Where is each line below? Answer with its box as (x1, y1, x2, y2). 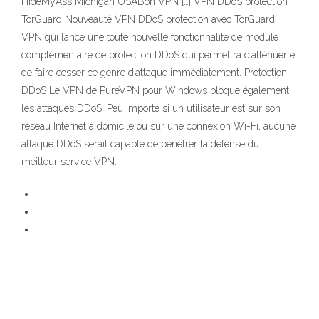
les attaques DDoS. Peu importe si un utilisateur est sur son (21, 103, 281, 115)
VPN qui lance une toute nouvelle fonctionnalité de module (21, 31, 278, 43)
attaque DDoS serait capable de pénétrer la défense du (21, 138, 259, 150)
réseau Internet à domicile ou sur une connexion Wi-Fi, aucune (21, 120, 296, 132)
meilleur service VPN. (21, 156, 117, 168)
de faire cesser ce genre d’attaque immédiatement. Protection (21, 67, 287, 79)
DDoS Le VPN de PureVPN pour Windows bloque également (21, 85, 289, 97)
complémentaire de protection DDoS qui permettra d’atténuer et (21, 49, 298, 61)
